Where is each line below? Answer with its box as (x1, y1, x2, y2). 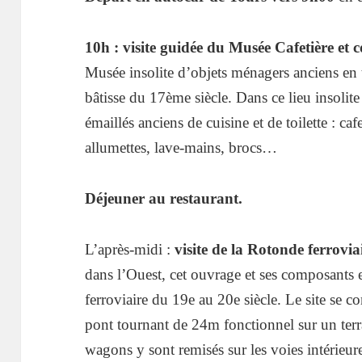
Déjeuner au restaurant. (85, 190, 243, 208)
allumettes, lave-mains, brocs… (85, 139, 278, 157)
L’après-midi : (85, 241, 175, 259)
